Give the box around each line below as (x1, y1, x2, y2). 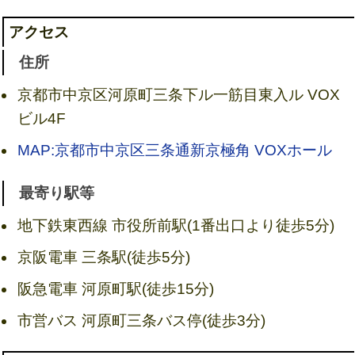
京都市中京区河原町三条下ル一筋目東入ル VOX (17, 86, 340, 103)
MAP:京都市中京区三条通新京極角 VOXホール (17, 141, 332, 158)
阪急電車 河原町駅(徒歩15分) (17, 280, 214, 297)
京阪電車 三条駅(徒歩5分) (17, 248, 190, 265)
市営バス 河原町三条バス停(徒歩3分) (17, 311, 265, 329)
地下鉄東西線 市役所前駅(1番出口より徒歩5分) (17, 216, 334, 234)
